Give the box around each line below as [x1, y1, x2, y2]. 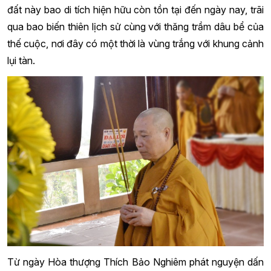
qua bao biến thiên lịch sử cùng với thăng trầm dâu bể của [7, 21, 264, 33]
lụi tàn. [7, 54, 35, 67]
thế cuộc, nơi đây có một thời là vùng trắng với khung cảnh [7, 38, 264, 50]
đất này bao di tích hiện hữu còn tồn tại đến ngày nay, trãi [7, 4, 264, 16]
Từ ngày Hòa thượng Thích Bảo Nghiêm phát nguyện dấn [7, 255, 264, 268]
